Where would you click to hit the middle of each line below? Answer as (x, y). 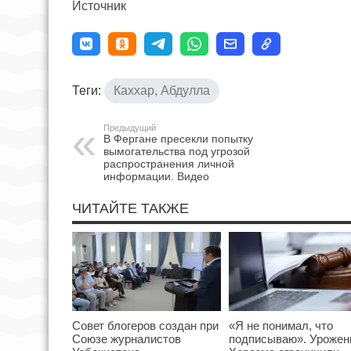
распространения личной (169, 163)
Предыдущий (130, 127)
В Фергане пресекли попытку (178, 138)
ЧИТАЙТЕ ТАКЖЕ (130, 208)
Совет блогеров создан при (145, 326)
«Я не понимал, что (281, 326)
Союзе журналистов (127, 339)
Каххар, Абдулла (162, 90)
